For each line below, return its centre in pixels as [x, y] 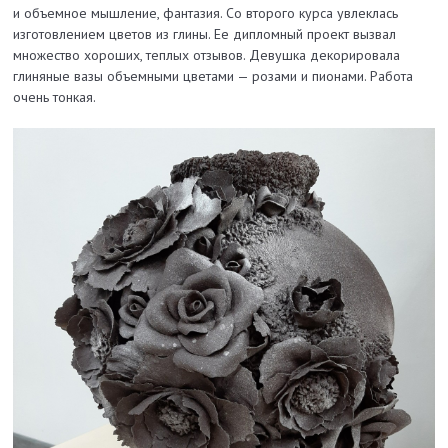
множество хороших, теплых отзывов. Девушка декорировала [207, 55]
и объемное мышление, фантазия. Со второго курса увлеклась [206, 13]
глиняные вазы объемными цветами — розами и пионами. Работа [213, 76]
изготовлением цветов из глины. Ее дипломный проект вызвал [205, 34]
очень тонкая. [55, 97]
